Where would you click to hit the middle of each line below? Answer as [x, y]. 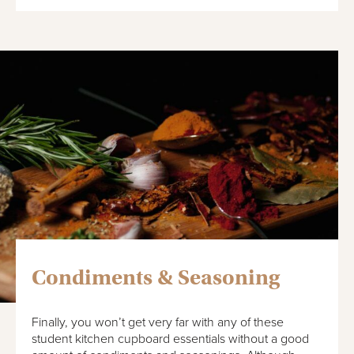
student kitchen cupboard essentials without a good [170, 339]
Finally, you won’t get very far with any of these [158, 322]
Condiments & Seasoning [156, 277]
